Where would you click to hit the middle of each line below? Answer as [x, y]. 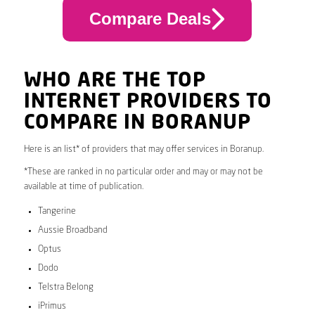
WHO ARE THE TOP [115, 81]
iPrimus [52, 306]
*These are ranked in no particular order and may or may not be [143, 172]
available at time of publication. [83, 186]
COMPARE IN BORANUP [137, 123]
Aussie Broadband [72, 230]
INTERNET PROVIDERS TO [148, 102]
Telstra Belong [65, 287]
